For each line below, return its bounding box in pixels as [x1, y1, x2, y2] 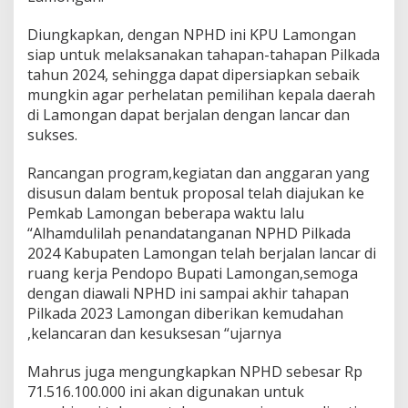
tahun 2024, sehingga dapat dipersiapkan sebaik [27, 64, 360, 85]
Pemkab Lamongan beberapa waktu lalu [27, 202, 304, 223]
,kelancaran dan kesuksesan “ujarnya [27, 322, 281, 343]
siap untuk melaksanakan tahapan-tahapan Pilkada [27, 44, 380, 65]
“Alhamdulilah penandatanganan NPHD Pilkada [27, 222, 351, 243]
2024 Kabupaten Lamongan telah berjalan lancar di [27, 242, 376, 263]
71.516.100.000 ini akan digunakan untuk [27, 381, 304, 402]
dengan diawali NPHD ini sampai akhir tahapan [27, 282, 349, 303]
